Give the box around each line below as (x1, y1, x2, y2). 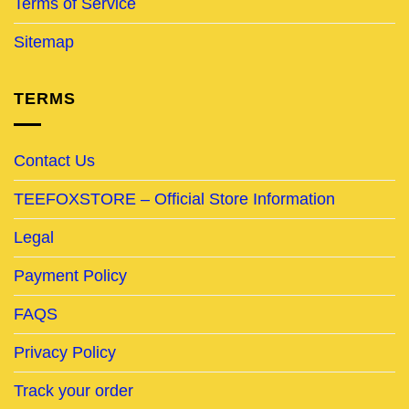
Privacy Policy (14, 342, 116, 362)
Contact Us (14, 151, 95, 170)
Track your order (14, 381, 133, 400)
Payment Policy (14, 266, 127, 285)
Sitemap (14, 32, 74, 51)
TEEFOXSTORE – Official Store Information (14, 189, 335, 208)
